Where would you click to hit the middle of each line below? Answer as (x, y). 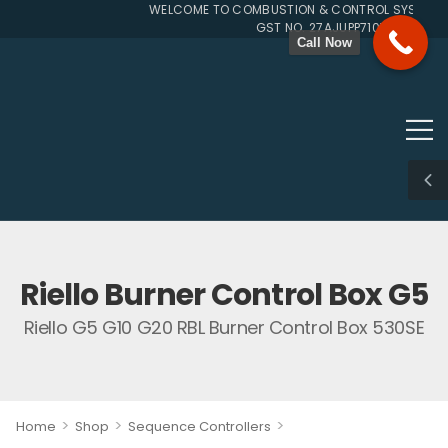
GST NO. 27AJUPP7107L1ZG (324, 27)
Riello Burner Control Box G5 (224, 294)
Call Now (324, 42)
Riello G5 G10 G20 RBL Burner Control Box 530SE (224, 327)
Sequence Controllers (199, 426)
